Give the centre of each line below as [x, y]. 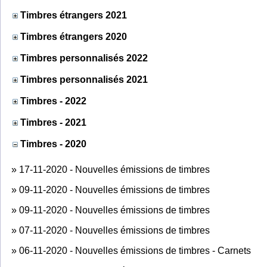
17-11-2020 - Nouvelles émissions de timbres [114, 169]
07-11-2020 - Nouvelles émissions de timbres [114, 230]
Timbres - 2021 [53, 122]
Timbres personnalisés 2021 [84, 79]
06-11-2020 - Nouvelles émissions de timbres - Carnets [135, 250]
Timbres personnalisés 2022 [84, 58]
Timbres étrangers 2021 [74, 15]
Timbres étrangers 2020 [74, 36]
